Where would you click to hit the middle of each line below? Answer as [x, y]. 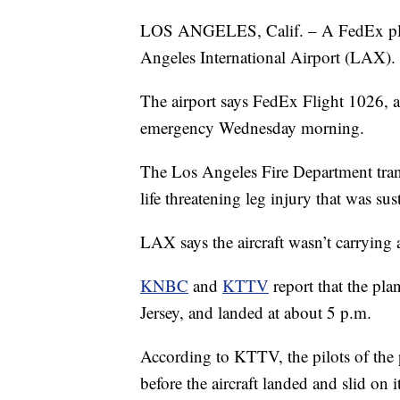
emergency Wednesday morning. [252, 128]
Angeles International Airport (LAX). [268, 57]
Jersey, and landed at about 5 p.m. [256, 312]
